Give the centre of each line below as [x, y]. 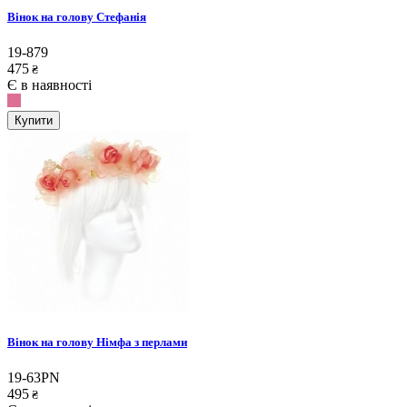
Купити [34, 121]
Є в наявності [50, 85]
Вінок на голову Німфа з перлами [97, 342]
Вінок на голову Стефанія [77, 16]
